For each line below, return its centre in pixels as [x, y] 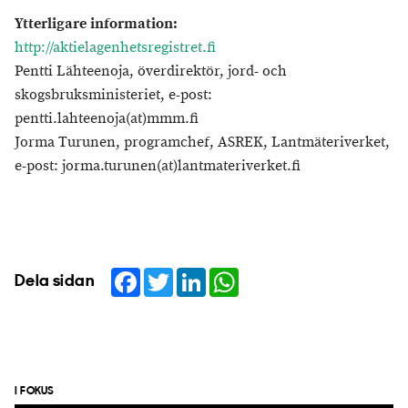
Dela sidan [55, 282]
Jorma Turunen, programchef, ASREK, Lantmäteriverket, [202, 143]
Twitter [194, 275]
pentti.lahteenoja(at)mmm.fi [107, 119]
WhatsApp [272, 275]
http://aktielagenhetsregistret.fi [115, 48]
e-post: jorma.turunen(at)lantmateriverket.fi [167, 166]
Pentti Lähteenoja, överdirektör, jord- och [151, 71]
